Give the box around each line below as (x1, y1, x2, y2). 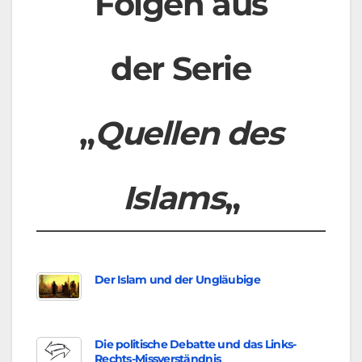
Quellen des (95, 113, 283, 154)
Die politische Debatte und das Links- (95, 337, 297, 352)
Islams (122, 178, 225, 218)
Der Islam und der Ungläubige (95, 272, 260, 288)
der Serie (111, 48, 251, 89)
